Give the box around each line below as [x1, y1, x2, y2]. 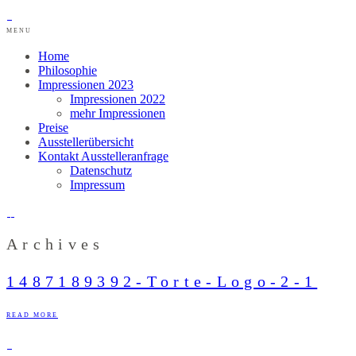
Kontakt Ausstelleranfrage [38, 149, 168, 163]
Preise [38, 121, 68, 134]
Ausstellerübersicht [38, 135, 133, 149]
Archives [6, 235, 105, 253]
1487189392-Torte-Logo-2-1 [6, 272, 318, 290]
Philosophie [38, 64, 97, 77]
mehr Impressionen [70, 106, 165, 120]
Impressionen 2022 [70, 92, 165, 106]
